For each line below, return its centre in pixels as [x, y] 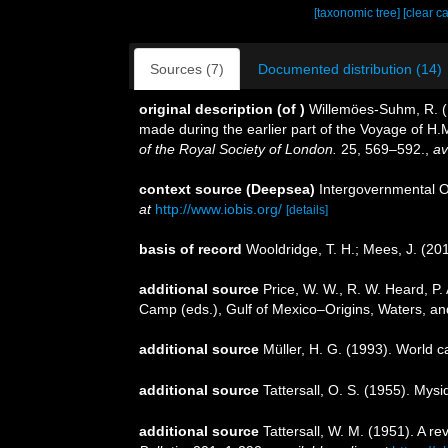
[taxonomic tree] [359, 13]
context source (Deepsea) [227, 189]
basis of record [190, 249]
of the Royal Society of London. [238, 149]
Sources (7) [187, 69]
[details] [307, 210]
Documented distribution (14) [350, 69]
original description [206, 109]
